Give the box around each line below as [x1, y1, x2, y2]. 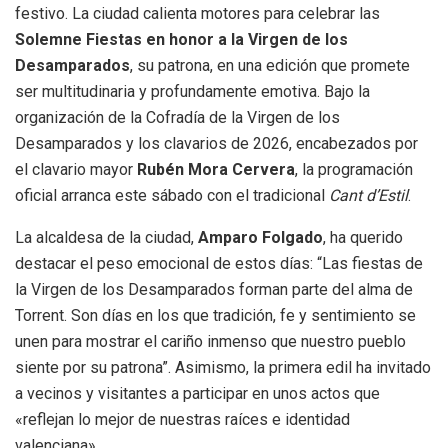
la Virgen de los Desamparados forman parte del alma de [15, 279, 413, 299]
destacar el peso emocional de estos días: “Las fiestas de [15, 253, 423, 273]
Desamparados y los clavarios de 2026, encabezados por [15, 133, 418, 153]
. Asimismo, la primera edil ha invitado [168, 357, 431, 377]
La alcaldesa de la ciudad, [15, 227, 198, 247]
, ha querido [323, 227, 403, 247]
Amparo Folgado [198, 227, 323, 247]
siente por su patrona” [15, 357, 168, 377]
